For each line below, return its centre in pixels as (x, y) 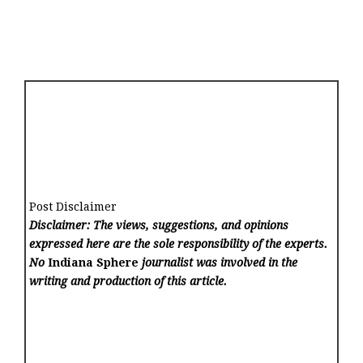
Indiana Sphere (94, 263)
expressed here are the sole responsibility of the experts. (179, 244)
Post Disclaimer (73, 207)
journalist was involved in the (218, 263)
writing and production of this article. (128, 282)
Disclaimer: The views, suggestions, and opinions (159, 226)
